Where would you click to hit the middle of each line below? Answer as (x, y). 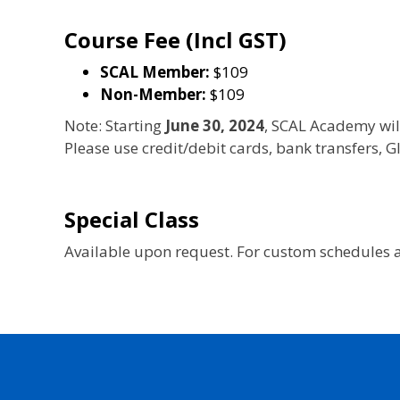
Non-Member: (153, 94)
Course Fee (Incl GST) (175, 39)
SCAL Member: (155, 71)
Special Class (132, 219)
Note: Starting (115, 125)
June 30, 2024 (215, 125)
